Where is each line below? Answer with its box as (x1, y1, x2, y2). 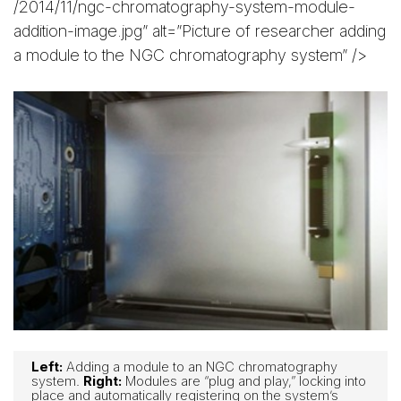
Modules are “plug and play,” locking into (122, 373, 366, 390)
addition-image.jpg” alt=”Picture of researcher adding (13, 21, 386, 41)
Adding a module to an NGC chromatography (63, 359, 337, 376)
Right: (83, 373, 122, 390)
